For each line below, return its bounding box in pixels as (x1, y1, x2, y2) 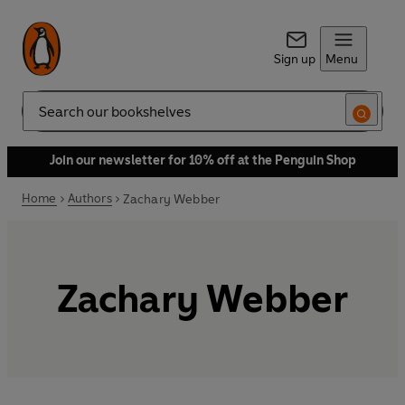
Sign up (273, 52, 316, 67)
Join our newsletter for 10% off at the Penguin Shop (49, 153, 356, 168)
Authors (67, 191, 112, 206)
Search (22, 110, 61, 127)
